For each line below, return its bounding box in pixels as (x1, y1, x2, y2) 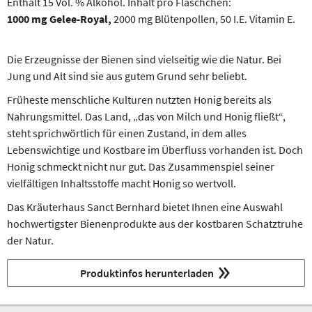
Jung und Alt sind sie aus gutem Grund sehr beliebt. (7, 69, 247, 83)
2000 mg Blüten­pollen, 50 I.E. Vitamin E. (111, 12, 295, 26)
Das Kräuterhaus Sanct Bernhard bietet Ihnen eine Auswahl (7, 200, 283, 214)
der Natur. (7, 233, 54, 247)
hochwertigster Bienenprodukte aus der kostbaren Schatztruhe (7, 217, 303, 231)
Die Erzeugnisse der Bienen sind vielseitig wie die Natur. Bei (7, 52, 281, 66)
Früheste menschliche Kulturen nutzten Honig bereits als (7, 93, 272, 107)
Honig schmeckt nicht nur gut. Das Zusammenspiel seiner (7, 159, 274, 173)
